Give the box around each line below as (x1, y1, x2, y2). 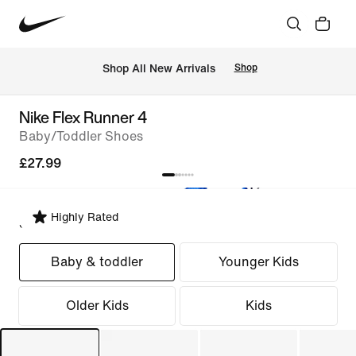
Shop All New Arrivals (102, 62, 215, 75)
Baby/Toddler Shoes (19, 130, 143, 143)
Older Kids (65, 299, 129, 312)
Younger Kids (219, 255, 300, 269)
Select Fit (19, 217, 75, 230)
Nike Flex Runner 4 (19, 106, 147, 129)
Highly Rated (51, 211, 118, 223)
